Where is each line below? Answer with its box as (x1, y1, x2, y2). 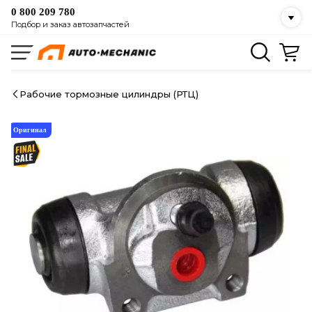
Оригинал (13, 126, 47, 134)
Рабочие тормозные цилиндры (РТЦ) (19, 88, 198, 100)
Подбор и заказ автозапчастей (11, 19, 130, 29)
